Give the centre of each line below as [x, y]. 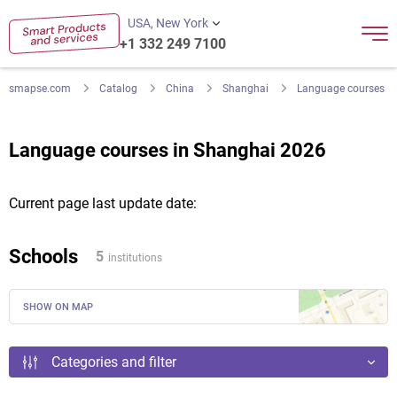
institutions [135, 257]
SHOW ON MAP [58, 307]
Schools [43, 257]
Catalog [118, 89]
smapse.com [40, 89]
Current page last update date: [103, 203]
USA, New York [167, 23]
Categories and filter [114, 362]
